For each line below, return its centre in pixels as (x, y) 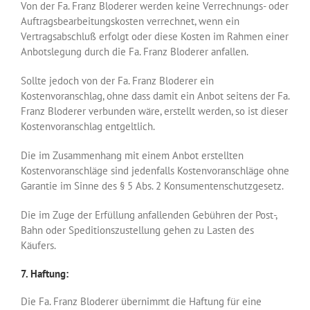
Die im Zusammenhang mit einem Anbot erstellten (132, 156)
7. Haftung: (45, 274)
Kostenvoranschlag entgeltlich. (88, 127)
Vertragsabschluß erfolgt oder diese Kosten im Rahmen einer (155, 37)
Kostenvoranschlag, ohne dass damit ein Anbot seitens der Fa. (155, 96)
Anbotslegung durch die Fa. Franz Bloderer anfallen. (135, 52)
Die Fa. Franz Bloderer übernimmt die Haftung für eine (141, 302)
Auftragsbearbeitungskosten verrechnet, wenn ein (130, 21)
